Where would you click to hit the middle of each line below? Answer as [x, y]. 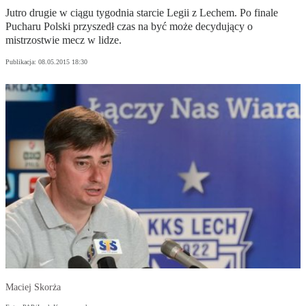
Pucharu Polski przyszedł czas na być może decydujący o [129, 27]
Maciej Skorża [33, 288]
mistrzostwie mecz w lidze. [64, 40]
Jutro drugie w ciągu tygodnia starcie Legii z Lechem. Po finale [142, 13]
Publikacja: [22, 62]
